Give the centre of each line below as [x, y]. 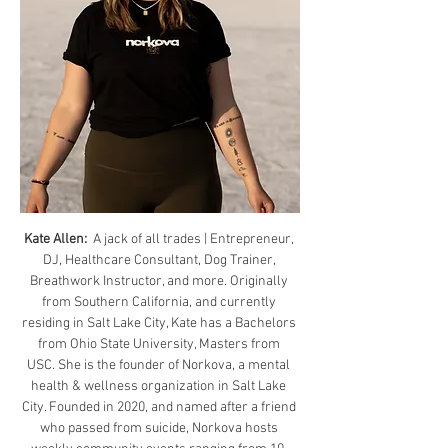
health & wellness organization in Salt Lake [160, 386]
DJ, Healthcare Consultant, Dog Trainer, [160, 260]
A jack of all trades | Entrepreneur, [193, 239]
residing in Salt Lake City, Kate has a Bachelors [160, 323]
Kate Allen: [57, 239]
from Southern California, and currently [160, 302]
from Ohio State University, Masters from [160, 344]
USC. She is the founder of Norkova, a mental [160, 365]
